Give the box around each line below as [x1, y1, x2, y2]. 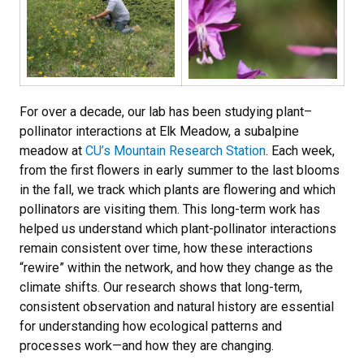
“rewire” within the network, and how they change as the [19, 259, 333, 275]
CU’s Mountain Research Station [85, 142, 266, 158]
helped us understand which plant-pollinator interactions [19, 220, 336, 236]
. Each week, [266, 142, 335, 158]
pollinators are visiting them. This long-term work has [19, 201, 320, 217]
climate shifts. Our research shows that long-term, [19, 279, 302, 295]
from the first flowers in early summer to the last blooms [19, 162, 340, 178]
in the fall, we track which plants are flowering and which [19, 181, 336, 197]
